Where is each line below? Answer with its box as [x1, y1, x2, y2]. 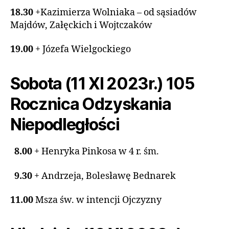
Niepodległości [10, 114, 120, 134]
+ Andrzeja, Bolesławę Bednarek [34, 170, 176, 182]
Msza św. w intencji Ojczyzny [35, 194, 162, 206]
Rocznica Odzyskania [10, 94, 171, 114]
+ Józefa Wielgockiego [35, 43, 131, 55]
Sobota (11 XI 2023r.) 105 [10, 74, 195, 94]
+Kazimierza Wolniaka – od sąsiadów [35, 6, 197, 18]
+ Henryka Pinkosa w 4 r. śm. [34, 146, 159, 157]
